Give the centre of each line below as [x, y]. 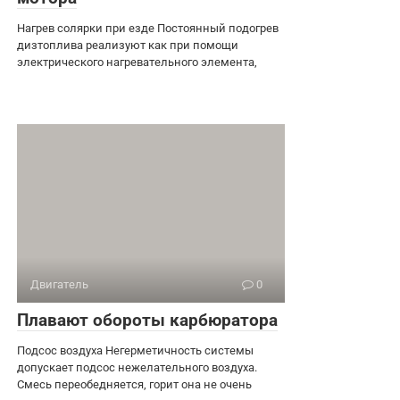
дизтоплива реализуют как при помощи [128, 45]
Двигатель [59, 284]
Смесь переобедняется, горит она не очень [134, 384]
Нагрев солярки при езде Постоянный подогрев [148, 28]
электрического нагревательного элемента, [137, 62]
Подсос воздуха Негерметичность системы [135, 350]
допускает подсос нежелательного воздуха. [137, 367]
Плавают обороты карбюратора [147, 320]
